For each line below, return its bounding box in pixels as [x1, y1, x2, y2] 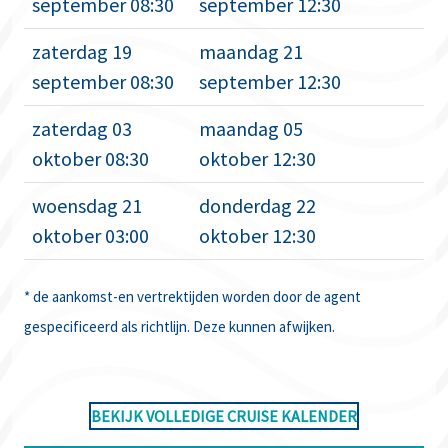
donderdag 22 [199, 193, 316, 218]
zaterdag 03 [32, 116, 132, 141]
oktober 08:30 [32, 146, 149, 171]
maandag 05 [199, 116, 303, 141]
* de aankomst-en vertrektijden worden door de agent [24, 286, 361, 306]
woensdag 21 [32, 193, 142, 218]
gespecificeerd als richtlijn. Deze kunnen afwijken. [24, 316, 335, 336]
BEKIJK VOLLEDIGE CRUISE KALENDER [91, 406, 357, 426]
